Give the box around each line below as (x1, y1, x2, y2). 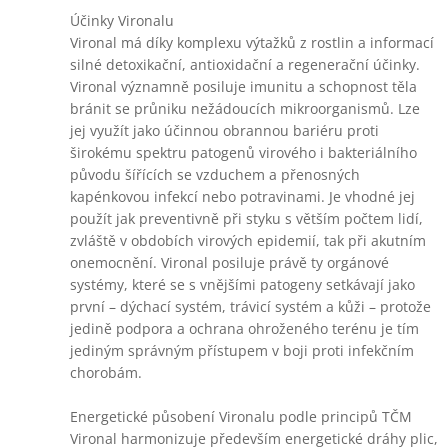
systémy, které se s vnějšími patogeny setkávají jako (70, 275, 415, 294)
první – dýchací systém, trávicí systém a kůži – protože (70, 297, 431, 316)
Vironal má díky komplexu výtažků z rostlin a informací (70, 33, 434, 52)
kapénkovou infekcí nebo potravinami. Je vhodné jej (70, 187, 415, 206)
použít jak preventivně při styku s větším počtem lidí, (70, 209, 423, 228)
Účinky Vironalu (70, 11, 174, 30)
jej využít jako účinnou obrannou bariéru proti (70, 121, 379, 140)
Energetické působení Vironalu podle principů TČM (70, 407, 412, 426)
